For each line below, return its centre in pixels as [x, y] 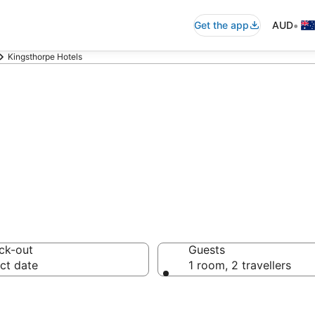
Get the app [221, 25]
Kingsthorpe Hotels [45, 57]
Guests [207, 250]
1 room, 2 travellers [240, 265]
